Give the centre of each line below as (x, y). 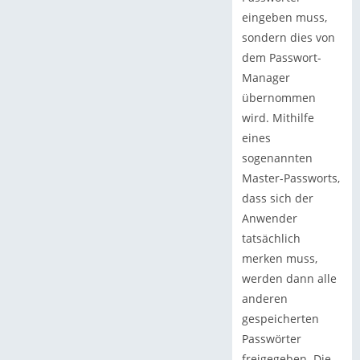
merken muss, (279, 259)
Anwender (269, 219)
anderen (264, 299)
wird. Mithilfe (278, 118)
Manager (266, 78)
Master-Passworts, (290, 178)
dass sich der (277, 198)
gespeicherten (280, 319)
